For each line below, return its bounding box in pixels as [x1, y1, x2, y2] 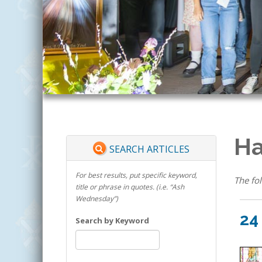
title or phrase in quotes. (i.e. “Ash [75, 181, 184, 192]
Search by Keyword [75, 215, 149, 226]
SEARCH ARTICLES [109, 143, 190, 156]
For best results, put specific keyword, [75, 170, 197, 180]
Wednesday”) [75, 193, 118, 204]
